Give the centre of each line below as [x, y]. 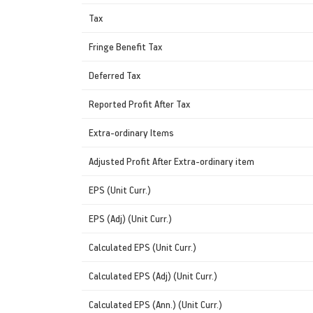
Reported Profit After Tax [139, 103]
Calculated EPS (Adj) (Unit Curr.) [153, 275]
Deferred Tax [115, 75]
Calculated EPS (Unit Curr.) [143, 247]
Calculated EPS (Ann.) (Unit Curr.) [155, 304]
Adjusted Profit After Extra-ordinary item [172, 161]
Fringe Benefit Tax [125, 46]
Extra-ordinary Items [131, 132]
